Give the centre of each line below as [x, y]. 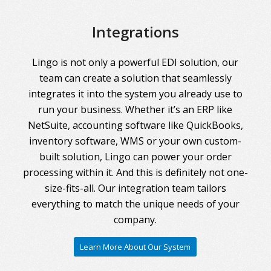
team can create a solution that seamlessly [135, 78]
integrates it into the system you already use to [135, 93]
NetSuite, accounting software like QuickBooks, [135, 125]
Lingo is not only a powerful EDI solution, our [135, 62]
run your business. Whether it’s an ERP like [135, 109]
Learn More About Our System [135, 247]
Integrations [135, 32]
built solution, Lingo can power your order [135, 156]
